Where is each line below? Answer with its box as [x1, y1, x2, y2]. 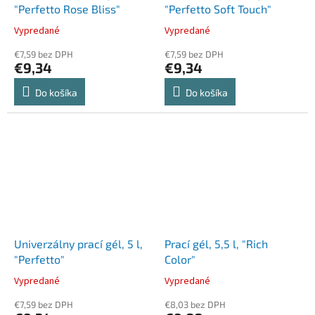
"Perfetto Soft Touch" [165, 1, 271, 15]
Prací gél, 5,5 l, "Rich [165, 236, 268, 250]
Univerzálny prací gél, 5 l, [14, 236, 143, 250]
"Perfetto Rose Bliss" [14, 1, 120, 15]
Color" [165, 252, 195, 266]
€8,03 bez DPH [165, 298, 226, 310]
